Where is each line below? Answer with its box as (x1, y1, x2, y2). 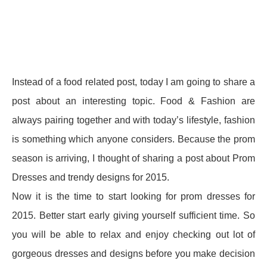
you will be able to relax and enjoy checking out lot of (12, 229, 255, 240)
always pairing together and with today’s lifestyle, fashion (12, 114, 255, 125)
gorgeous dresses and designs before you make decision (12, 248, 255, 259)
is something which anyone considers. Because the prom (12, 133, 255, 144)
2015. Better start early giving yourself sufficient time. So (12, 210, 255, 221)
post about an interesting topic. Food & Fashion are (12, 95, 255, 106)
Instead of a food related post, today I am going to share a (12, 76, 255, 87)
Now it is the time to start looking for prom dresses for (12, 191, 255, 201)
